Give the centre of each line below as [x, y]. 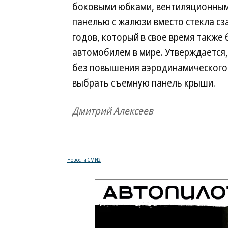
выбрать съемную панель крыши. [144, 83]
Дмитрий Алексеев [113, 111]
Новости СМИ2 [84, 160]
